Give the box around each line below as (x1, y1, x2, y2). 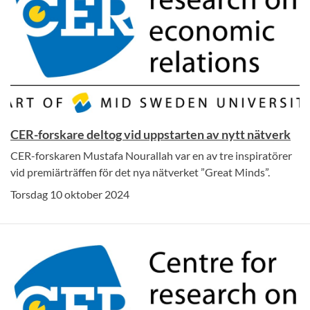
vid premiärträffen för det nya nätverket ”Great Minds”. (10, 165, 270, 179)
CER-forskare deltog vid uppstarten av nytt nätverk (10, 127, 291, 142)
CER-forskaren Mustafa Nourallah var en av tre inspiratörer (10, 149, 292, 162)
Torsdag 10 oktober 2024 (10, 188, 129, 201)
